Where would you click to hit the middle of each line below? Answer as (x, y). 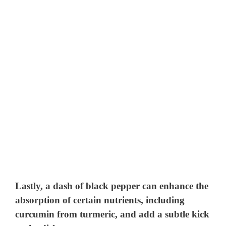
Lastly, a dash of (51, 186)
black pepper (113, 186)
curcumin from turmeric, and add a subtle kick (112, 214)
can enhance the (174, 186)
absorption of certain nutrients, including (100, 200)
